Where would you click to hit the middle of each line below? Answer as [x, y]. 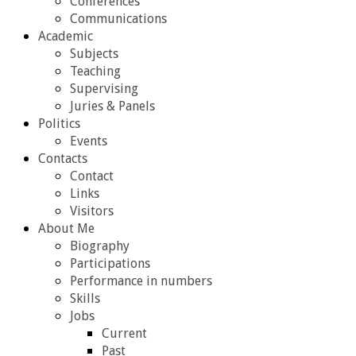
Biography [100, 246]
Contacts [63, 159]
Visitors [92, 211]
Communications [118, 19]
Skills [85, 298]
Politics [59, 124]
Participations [110, 263]
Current [124, 333]
